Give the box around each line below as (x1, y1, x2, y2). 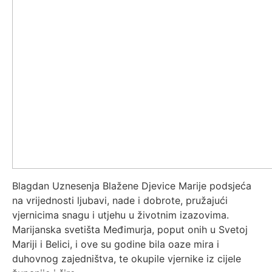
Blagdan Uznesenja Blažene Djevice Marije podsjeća (12, 180, 251, 192)
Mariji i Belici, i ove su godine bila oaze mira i (12, 238, 219, 250)
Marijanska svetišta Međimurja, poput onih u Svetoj (12, 223, 248, 236)
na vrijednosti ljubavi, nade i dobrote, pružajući (12, 194, 228, 206)
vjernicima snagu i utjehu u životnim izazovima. (12, 209, 229, 221)
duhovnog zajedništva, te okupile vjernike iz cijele (12, 253, 241, 265)
